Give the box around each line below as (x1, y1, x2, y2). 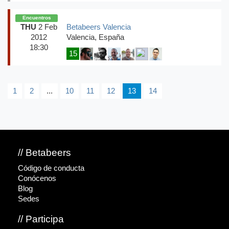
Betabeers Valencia (66, 22, 131, 31)
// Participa (18, 213, 64, 224)
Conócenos (18, 174, 56, 182)
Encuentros (22, 14, 51, 20)
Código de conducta (18, 164, 84, 172)
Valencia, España (66, 33, 124, 41)
